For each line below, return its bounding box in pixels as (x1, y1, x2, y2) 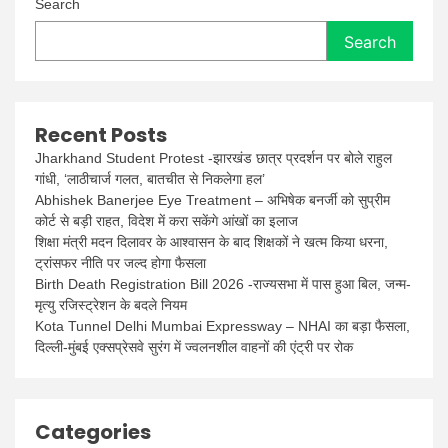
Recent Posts (35, 120, 167, 149)
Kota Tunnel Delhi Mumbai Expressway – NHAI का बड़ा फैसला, (35, 317, 410, 334)
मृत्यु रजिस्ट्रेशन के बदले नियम (35, 296, 187, 313)
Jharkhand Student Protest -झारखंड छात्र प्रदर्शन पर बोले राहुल (35, 149, 392, 166)
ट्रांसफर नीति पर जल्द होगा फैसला (35, 254, 206, 271)
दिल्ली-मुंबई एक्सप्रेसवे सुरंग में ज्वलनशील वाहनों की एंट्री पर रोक (35, 338, 353, 355)
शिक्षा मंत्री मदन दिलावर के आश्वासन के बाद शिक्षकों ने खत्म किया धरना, (35, 233, 388, 250)
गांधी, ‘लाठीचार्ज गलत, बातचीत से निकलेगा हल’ (35, 170, 265, 187)
